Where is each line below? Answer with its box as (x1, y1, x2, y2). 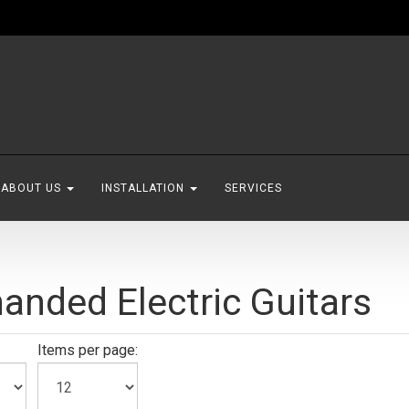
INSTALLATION (101, 182, 188, 194)
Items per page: (37, 341, 138, 359)
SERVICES (225, 182, 282, 194)
